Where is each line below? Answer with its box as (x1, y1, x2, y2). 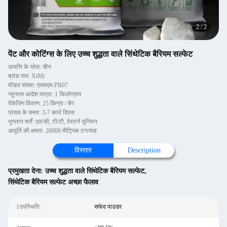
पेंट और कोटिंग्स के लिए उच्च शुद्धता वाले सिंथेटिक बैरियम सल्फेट (8, 50, 193, 58)
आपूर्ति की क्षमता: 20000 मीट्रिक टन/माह (8, 127, 97, 134)
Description (127, 146, 161, 154)
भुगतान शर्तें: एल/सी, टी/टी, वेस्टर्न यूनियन (8, 118, 97, 125)
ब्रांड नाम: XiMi (8, 72, 45, 80)
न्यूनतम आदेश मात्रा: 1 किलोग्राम (8, 91, 81, 98)
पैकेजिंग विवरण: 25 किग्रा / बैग (8, 100, 74, 107)
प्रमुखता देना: (8, 167, 45, 175)
